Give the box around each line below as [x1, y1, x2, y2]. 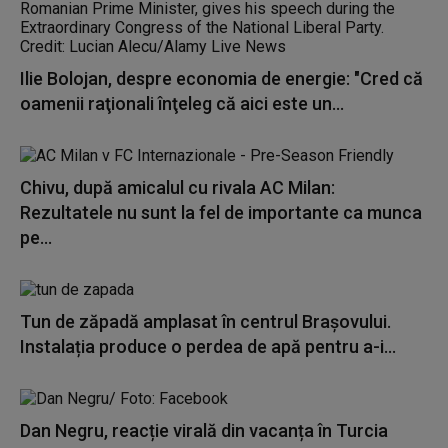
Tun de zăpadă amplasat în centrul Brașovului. [20, 311, 391, 332]
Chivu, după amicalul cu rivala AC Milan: [20, 177, 335, 198]
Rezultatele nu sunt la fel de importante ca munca [20, 202, 422, 223]
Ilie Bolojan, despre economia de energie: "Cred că [20, 68, 423, 89]
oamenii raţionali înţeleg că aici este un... [20, 93, 344, 114]
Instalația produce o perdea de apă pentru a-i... [20, 336, 396, 357]
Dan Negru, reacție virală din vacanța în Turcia [20, 420, 388, 441]
